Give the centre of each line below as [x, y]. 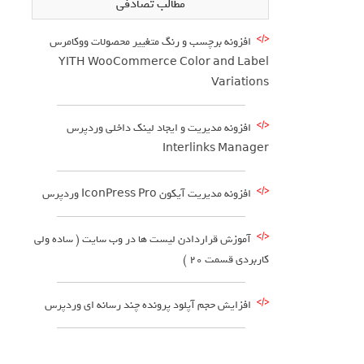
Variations [240, 82]
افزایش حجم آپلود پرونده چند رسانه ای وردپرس [148, 305]
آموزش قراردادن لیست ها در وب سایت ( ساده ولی [143, 239]
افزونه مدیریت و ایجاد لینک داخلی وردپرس [159, 128]
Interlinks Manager [216, 148]
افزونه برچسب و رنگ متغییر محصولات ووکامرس [150, 42]
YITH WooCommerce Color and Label [164, 62]
